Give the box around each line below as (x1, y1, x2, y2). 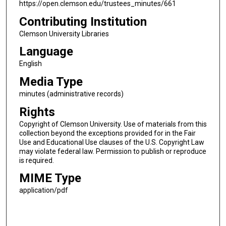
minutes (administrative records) (19, 89, 124, 98)
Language (19, 44, 73, 59)
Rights (19, 104, 55, 119)
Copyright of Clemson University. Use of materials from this (19, 120, 207, 128)
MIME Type (19, 171, 81, 186)
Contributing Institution (19, 14, 147, 29)
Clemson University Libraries (19, 29, 109, 38)
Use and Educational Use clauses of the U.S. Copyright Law (19, 138, 204, 146)
